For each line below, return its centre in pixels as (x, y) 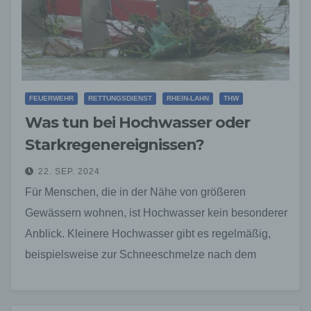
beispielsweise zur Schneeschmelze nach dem (141, 254)
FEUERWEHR (51, 98)
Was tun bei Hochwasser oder (138, 122)
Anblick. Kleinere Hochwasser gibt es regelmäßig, (148, 233)
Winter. (42, 275)
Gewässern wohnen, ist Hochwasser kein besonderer (156, 212)
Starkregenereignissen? (115, 144)
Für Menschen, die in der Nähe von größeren (135, 192)
